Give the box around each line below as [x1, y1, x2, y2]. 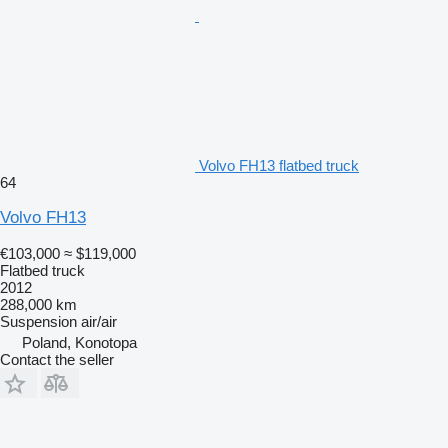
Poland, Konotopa [22, 334, 137, 352]
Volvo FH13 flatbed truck [199, 157, 359, 175]
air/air [81, 313, 117, 331]
